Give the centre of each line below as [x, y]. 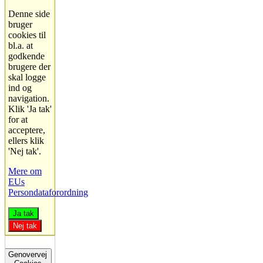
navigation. [29, 99]
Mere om [25, 171]
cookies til [27, 35]
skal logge [27, 77]
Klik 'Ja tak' [30, 109]
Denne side [29, 14]
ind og [20, 88]
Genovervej [28, 255]
